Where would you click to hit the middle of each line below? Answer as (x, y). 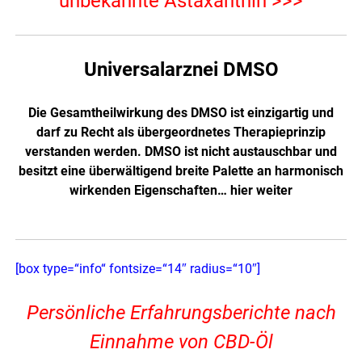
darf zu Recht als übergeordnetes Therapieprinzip (181, 132)
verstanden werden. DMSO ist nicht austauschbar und (181, 151)
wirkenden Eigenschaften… (150, 190)
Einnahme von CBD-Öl (181, 341)
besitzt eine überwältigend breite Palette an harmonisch (181, 170)
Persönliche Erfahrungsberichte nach (181, 312)
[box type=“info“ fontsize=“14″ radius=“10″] (138, 268)
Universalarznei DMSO (181, 69)
